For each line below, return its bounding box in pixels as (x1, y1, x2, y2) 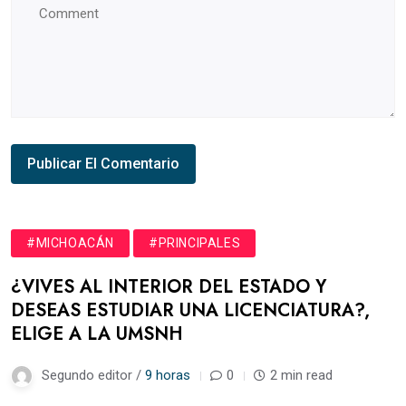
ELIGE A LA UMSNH (11, 320, 183, 347)
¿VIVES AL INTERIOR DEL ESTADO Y (11, 273, 326, 300)
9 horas (145, 366, 190, 383)
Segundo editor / (42, 366, 145, 383)
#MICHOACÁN (26, 235, 114, 250)
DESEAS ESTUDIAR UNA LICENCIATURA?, (11, 296, 370, 324)
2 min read (270, 366, 333, 383)
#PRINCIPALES (149, 235, 241, 250)
